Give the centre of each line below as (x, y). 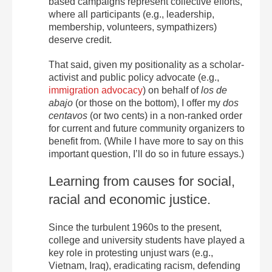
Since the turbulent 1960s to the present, (135, 227)
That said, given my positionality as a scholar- (146, 65)
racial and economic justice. (130, 199)
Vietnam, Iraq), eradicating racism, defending (144, 266)
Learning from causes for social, (142, 181)
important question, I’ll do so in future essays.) (146, 154)
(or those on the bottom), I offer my (148, 103)
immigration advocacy (96, 90)
